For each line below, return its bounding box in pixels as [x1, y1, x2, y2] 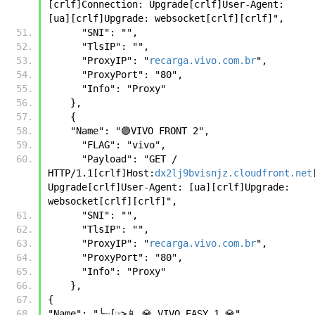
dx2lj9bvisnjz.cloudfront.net [155, 167, 312, 179]
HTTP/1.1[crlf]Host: [48, 167, 155, 179]
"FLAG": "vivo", [82, 139, 172, 150]
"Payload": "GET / [48, 153, 82, 165]
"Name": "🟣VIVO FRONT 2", [70, 124, 215, 136]
